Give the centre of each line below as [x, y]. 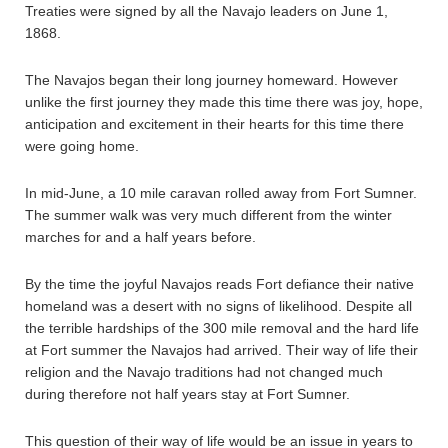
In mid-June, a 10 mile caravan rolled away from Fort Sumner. [221, 192]
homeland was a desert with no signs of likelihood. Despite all [218, 305]
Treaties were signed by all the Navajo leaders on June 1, [206, 10]
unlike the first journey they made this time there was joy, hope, [224, 101]
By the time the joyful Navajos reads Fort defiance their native [219, 283]
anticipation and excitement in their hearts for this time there [214, 123]
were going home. [82, 145]
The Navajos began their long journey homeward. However [211, 79]
